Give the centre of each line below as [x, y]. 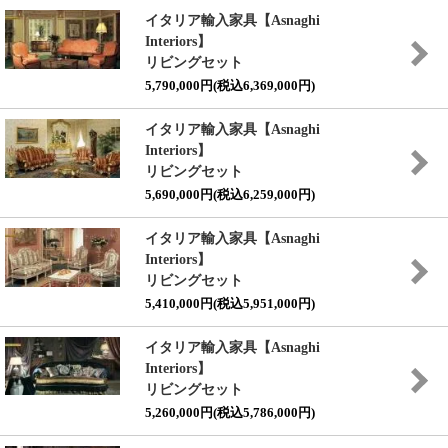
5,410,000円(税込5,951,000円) [229, 303]
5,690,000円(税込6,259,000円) [229, 194]
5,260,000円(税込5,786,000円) [229, 412]
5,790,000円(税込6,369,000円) [229, 85]
